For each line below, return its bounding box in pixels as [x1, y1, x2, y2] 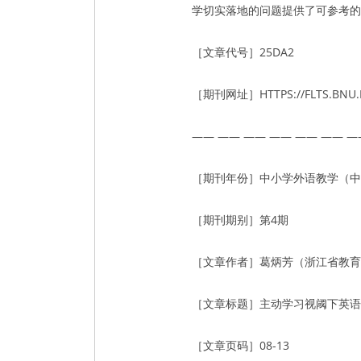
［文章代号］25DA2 [192, 44, 294, 60]
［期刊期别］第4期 [192, 212, 288, 227]
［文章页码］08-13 [192, 338, 289, 353]
